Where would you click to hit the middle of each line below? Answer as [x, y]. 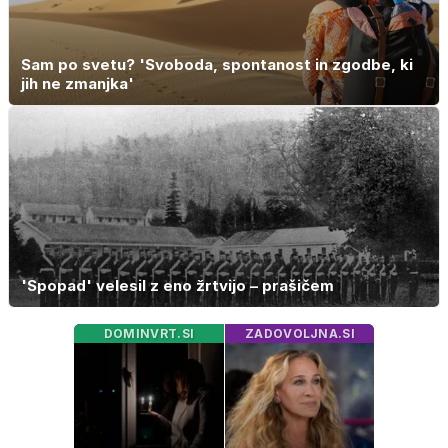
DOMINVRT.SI [149, 334]
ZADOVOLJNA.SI [300, 334]
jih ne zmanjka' [77, 83]
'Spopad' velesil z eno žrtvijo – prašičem [177, 286]
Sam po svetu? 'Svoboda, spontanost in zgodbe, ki [217, 64]
